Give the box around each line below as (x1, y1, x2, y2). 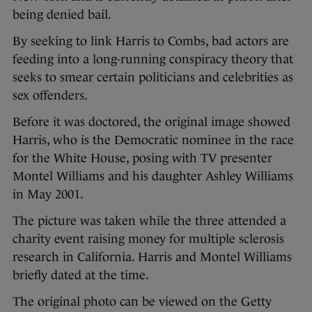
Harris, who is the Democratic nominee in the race (13, 132, 294, 147)
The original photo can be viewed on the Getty (13, 294, 272, 309)
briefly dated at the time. (13, 267, 149, 282)
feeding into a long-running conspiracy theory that (13, 52, 293, 66)
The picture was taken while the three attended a (13, 213, 286, 228)
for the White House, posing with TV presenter (13, 150, 272, 165)
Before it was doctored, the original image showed (13, 114, 290, 129)
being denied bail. (13, 7, 111, 22)
